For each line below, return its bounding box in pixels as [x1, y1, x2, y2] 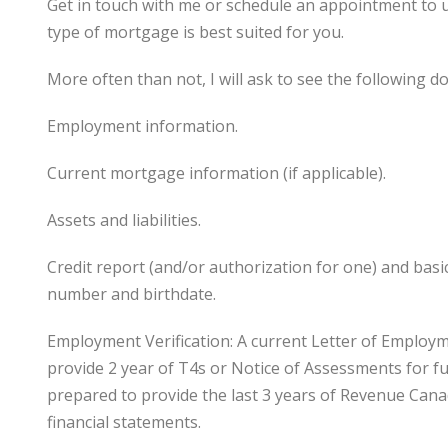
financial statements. [47, 411, 201, 434]
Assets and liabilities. [47, 209, 201, 232]
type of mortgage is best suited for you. [47, 21, 344, 44]
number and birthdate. [47, 283, 216, 306]
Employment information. [47, 115, 238, 138]
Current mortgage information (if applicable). [47, 162, 386, 185]
